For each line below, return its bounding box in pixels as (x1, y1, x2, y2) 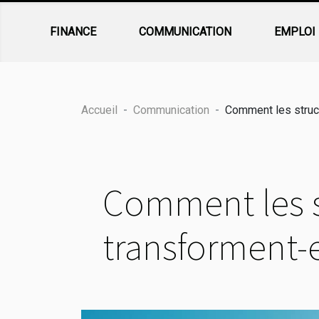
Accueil (81, 103, 117, 117)
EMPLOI (274, 25, 316, 38)
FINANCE (50, 25, 97, 38)
